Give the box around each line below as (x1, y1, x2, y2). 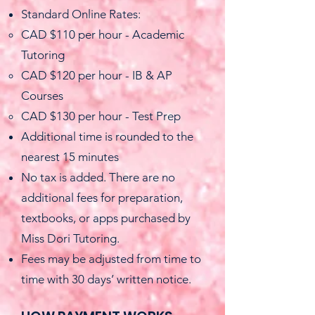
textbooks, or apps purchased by (21, 211, 191, 225)
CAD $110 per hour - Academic (21, 27, 184, 41)
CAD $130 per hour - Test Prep (21, 109, 181, 123)
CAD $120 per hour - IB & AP (21, 68, 172, 82)
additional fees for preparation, (21, 191, 183, 205)
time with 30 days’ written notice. (21, 272, 191, 286)
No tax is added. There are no (21, 170, 175, 184)
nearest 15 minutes (21, 150, 122, 164)
